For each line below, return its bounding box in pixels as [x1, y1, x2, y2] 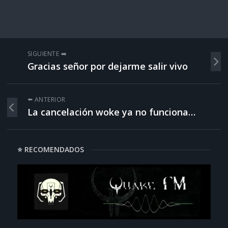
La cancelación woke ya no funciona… [27, 106, 195, 118]
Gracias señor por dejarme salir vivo [27, 60, 188, 72]
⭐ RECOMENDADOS [17, 145, 84, 154]
